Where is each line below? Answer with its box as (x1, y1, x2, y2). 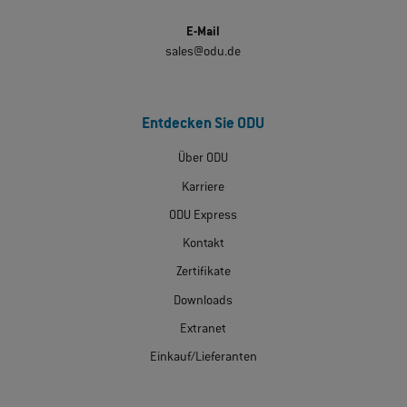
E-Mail (186, 25, 221, 40)
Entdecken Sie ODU (142, 116, 265, 134)
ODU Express (169, 208, 238, 223)
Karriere (182, 180, 225, 195)
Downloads (174, 293, 233, 309)
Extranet (180, 322, 227, 337)
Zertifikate (175, 265, 231, 281)
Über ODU (178, 152, 229, 167)
